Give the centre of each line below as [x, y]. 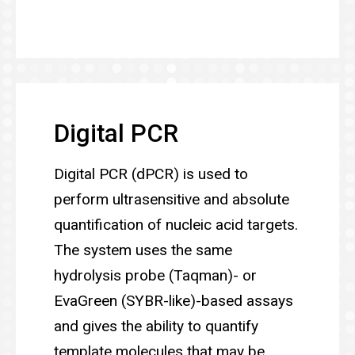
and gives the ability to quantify [156, 326]
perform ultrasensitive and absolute [172, 199]
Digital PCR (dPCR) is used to [151, 174]
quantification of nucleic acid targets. [176, 224]
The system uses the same [143, 250]
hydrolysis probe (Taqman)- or [155, 275]
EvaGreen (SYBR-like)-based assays [174, 300]
